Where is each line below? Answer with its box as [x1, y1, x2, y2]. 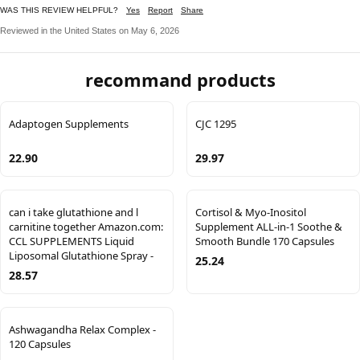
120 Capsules [9, 337, 71, 352]
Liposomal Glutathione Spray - [9, 248, 153, 264]
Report [148, 6, 173, 15]
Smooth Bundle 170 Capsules [195, 234, 334, 249]
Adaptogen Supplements [9, 117, 129, 132]
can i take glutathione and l [9, 205, 138, 220]
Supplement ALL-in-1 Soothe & [195, 219, 342, 235]
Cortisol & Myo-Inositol [195, 205, 306, 220]
